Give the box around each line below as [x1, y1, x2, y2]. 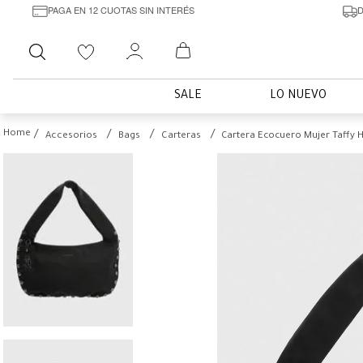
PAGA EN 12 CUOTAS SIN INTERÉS [47, 2, 194, 16]
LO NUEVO [270, 90, 327, 103]
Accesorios [45, 131, 97, 142]
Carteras [161, 131, 201, 142]
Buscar [61, 36, 98, 49]
